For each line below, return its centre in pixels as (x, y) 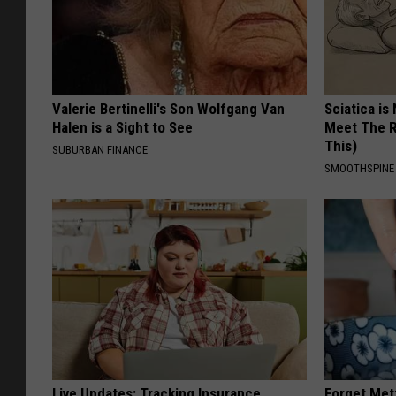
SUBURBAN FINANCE (100, 150)
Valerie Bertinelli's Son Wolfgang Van (168, 109)
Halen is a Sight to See (122, 128)
